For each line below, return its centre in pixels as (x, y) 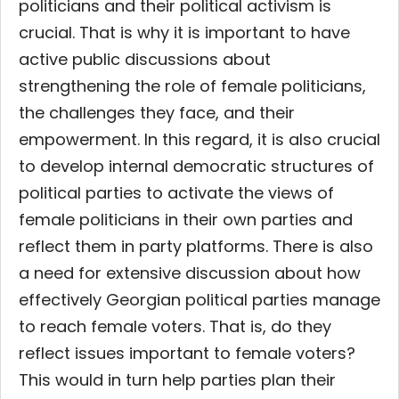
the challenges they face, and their (157, 112)
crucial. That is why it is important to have (184, 32)
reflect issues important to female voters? (187, 353)
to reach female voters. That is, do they (175, 326)
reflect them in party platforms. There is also (196, 246)
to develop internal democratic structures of (196, 166)
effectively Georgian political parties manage (199, 299)
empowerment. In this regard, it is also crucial (199, 139)
